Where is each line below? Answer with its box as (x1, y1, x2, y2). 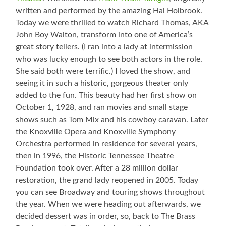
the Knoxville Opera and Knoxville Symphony (16, 128, 176, 136)
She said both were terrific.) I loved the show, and (16, 67, 191, 76)
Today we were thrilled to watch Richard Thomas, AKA (16, 19, 209, 27)
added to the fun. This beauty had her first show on (16, 91, 197, 100)
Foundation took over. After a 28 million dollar (16, 164, 179, 173)
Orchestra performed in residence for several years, (16, 140, 198, 148)
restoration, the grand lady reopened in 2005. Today (16, 176, 199, 185)
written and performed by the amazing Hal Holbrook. (16, 7, 203, 15)
